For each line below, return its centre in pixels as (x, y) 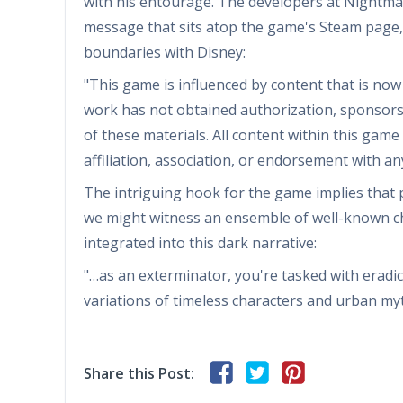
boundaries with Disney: (165, 52)
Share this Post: (139, 373)
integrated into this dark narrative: (200, 242)
